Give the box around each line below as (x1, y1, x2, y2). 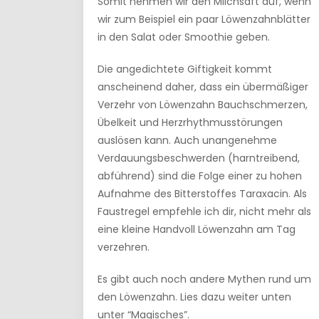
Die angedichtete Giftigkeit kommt (98, 62, 272, 76)
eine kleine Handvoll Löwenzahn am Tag (98, 222, 296, 236)
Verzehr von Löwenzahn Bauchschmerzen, (98, 98, 308, 112)
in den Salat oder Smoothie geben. (98, 30, 273, 44)
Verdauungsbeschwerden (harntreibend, (98, 151, 300, 165)
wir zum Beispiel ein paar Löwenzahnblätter (98, 12, 310, 26)
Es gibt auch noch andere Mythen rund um (98, 272, 311, 286)
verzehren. (98, 240, 150, 254)
